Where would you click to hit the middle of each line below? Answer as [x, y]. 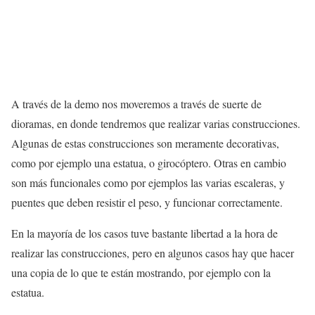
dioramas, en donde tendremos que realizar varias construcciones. [156, 123]
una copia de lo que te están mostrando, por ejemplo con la [141, 272]
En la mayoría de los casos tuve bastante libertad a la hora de [144, 233]
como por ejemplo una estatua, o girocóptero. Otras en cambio [149, 162]
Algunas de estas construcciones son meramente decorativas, [145, 143]
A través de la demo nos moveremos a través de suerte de [136, 103]
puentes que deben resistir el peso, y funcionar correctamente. [147, 202]
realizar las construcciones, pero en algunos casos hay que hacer [153, 252]
